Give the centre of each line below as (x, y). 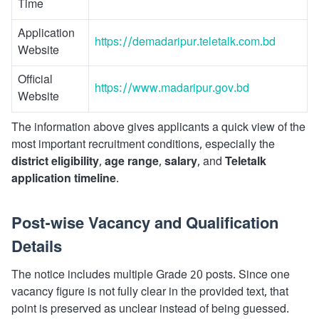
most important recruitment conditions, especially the (143, 145)
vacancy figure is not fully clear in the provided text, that (150, 293)
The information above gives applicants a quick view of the (158, 128)
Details (37, 248)
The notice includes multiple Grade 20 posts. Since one (151, 276)
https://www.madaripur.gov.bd (172, 89)
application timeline (64, 179)
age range (132, 162)
